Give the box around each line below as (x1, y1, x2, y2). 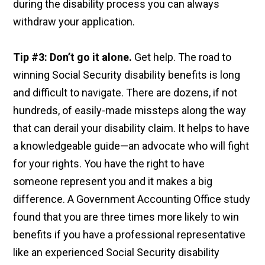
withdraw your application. (13, 15, 135, 28)
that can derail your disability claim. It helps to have (13, 122, 250, 135)
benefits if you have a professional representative (13, 228, 246, 241)
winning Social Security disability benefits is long (13, 69, 241, 82)
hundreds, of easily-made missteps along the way (13, 104, 247, 117)
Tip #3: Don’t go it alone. (13, 51, 132, 64)
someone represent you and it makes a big (13, 175, 213, 188)
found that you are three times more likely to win (13, 211, 240, 224)
